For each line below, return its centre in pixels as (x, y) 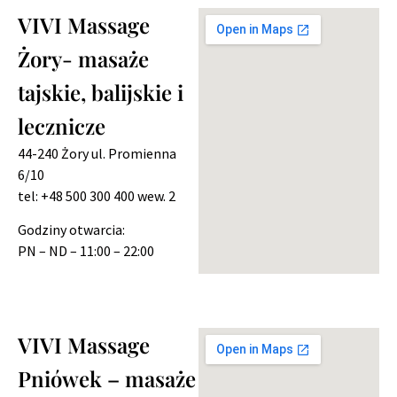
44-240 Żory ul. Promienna (97, 153)
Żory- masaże (83, 58)
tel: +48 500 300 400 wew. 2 (97, 195)
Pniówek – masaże (107, 378)
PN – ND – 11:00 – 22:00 (86, 251)
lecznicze (62, 125)
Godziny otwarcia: (71, 230)
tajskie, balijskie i (101, 92)
